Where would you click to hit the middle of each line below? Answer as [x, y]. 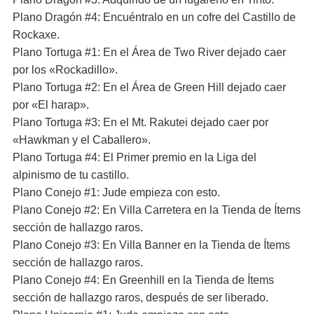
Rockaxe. [36, 35]
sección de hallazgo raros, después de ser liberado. [141, 298]
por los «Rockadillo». [65, 70]
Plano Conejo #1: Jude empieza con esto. [116, 192]
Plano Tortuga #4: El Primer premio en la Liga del [135, 157]
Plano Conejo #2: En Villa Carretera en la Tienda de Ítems [157, 210]
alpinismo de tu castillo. [71, 175]
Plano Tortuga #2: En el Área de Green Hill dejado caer [149, 87]
